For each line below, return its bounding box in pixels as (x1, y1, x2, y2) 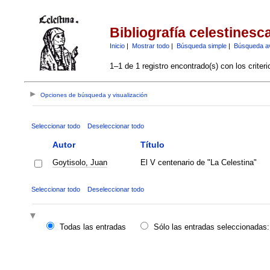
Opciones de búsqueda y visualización (40, 92, 148, 99)
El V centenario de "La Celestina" (140, 157, 257, 167)
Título (140, 139, 165, 149)
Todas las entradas (59, 222, 126, 232)
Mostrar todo (131, 42, 169, 49)
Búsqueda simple (176, 42, 227, 49)
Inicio (109, 42, 125, 49)
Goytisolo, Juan (52, 157, 107, 167)
